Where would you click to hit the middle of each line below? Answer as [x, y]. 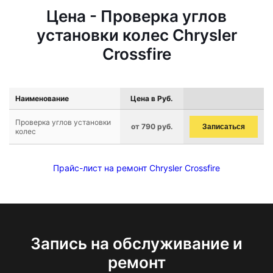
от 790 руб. [152, 126]
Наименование [42, 98]
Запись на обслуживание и [136, 243]
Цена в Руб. [152, 98]
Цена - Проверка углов [136, 16]
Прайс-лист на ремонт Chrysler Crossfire [136, 168]
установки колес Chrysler [136, 35]
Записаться [224, 127]
